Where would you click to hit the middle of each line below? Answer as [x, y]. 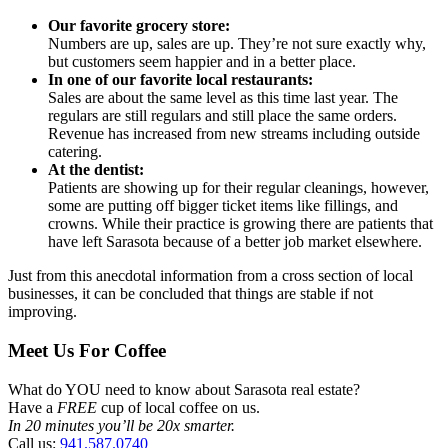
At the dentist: [96, 170]
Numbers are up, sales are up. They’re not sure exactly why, [237, 44]
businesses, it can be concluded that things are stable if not [190, 294]
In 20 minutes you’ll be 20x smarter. [121, 425]
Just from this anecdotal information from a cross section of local [210, 276]
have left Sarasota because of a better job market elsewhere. [235, 242]
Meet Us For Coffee [87, 351]
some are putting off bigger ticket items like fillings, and [223, 206]
